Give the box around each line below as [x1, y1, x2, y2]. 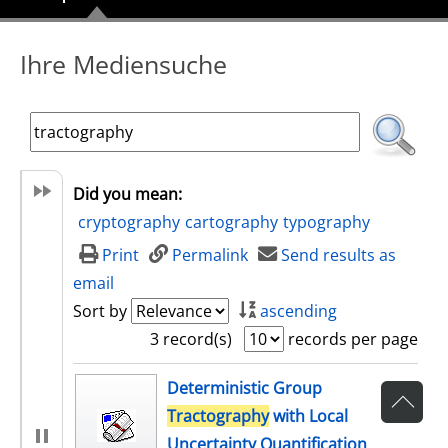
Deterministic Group [167, 377, 322, 399]
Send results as [281, 244, 397, 266]
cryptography [78, 211, 180, 233]
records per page [288, 328, 418, 350]
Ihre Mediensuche [20, 47, 227, 81]
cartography [185, 211, 278, 233]
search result [73, 370, 172, 392]
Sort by [73, 300, 127, 322]
